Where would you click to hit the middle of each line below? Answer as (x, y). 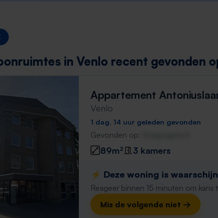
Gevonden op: (116, 135)
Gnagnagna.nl (166, 135)
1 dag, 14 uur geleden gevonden (146, 122)
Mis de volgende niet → (145, 204)
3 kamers (152, 150)
